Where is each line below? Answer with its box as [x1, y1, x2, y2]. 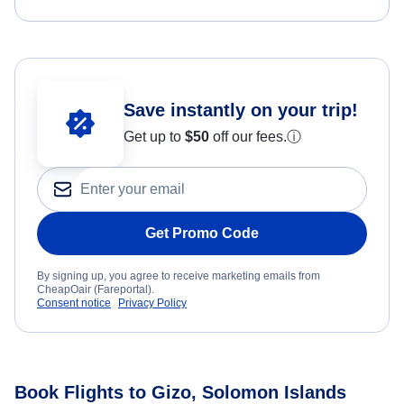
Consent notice [37, 297, 111, 310]
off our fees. [209, 129, 287, 145]
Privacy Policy [118, 297, 187, 310]
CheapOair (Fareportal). [37, 283, 154, 297]
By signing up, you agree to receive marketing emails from [37, 270, 320, 283]
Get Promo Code [145, 225, 259, 242]
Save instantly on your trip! [124, 100, 358, 121]
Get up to [124, 129, 185, 145]
